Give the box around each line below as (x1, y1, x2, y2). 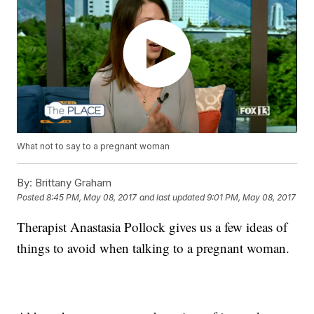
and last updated (139, 192, 205, 203)
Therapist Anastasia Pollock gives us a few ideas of (17, 218, 288, 236)
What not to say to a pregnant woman (17, 141, 170, 152)
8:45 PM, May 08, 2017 (46, 192, 137, 203)
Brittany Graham (32, 176, 112, 190)
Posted (17, 192, 47, 203)
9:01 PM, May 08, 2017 (207, 192, 296, 203)
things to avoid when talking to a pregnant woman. (17, 239, 290, 257)
